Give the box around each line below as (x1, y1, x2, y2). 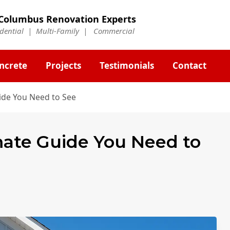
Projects (46, 60, 81, 72)
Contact (172, 60, 206, 72)
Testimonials (100, 60, 154, 72)
